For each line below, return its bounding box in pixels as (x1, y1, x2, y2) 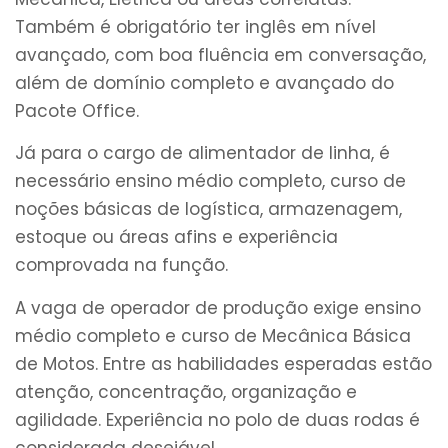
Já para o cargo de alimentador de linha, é (15, 141, 390, 166)
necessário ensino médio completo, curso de (15, 169, 406, 194)
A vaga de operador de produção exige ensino (15, 295, 421, 320)
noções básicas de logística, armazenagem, (15, 197, 402, 222)
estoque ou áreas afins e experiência (15, 225, 338, 250)
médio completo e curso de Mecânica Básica (15, 323, 411, 348)
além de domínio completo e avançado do (15, 70, 394, 95)
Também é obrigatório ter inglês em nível (15, 14, 376, 39)
